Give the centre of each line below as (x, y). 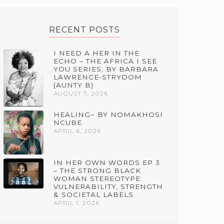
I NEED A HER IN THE (97, 53)
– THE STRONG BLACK (97, 170)
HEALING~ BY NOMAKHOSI (108, 114)
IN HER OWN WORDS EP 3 (107, 162)
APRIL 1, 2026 (77, 203)
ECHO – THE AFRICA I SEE (105, 61)
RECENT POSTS (84, 29)
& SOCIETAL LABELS (94, 194)
